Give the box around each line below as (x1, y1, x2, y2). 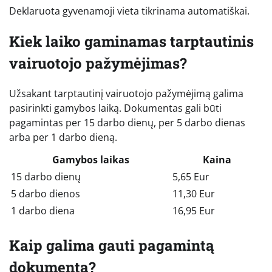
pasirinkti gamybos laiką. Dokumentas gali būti (9, 101, 222, 115)
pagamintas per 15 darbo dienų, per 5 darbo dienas (9, 116, 245, 130)
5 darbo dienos (11, 187, 80, 201)
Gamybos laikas (52, 153, 129, 167)
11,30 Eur (172, 187, 215, 201)
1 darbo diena (11, 204, 75, 218)
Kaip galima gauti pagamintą (9, 236, 214, 256)
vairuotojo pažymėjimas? (9, 53, 187, 73)
